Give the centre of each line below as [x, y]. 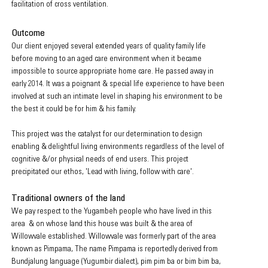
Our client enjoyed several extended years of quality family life [109, 47]
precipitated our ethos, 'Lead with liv [69, 172]
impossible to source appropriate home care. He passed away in [112, 72]
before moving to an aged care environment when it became [106, 59]
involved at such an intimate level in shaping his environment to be [117, 97]
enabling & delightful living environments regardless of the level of [118, 147]
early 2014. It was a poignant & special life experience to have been [118, 84]
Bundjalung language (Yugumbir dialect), [76, 262]
